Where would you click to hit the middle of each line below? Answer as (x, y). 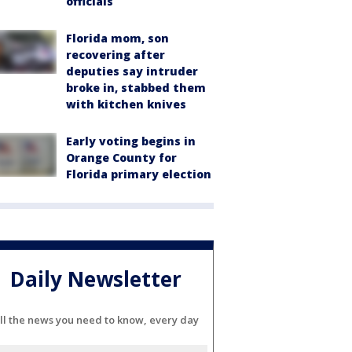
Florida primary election (139, 174)
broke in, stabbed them (136, 87)
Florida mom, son (117, 38)
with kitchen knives (126, 104)
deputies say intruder (132, 71)
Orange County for (121, 157)
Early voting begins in (131, 141)
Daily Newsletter (96, 279)
